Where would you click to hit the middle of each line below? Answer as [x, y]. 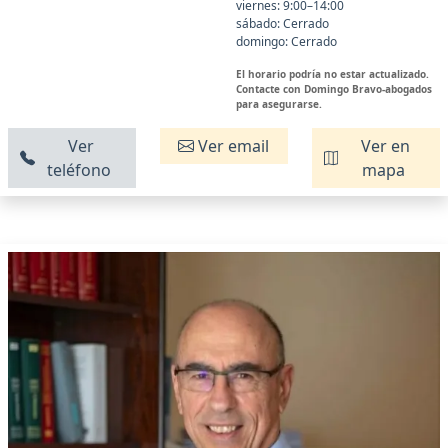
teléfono [79, 170]
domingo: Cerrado [286, 42]
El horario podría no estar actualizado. [332, 74]
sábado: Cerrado [282, 24]
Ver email [232, 146]
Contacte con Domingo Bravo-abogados [334, 89]
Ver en [383, 146]
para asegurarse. [279, 104]
